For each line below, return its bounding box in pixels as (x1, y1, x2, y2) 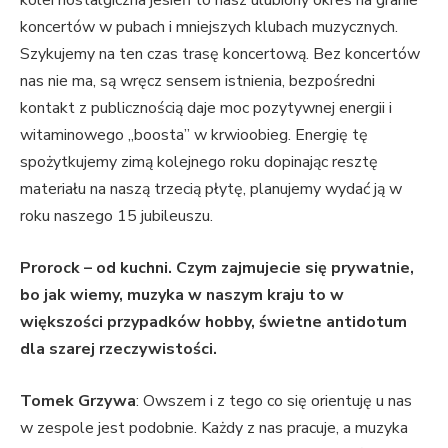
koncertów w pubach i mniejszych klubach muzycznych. (20, 16, 398, 39)
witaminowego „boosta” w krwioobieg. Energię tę (20, 124, 368, 147)
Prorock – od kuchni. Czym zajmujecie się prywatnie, (20, 256, 414, 279)
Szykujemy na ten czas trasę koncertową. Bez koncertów (20, 43, 420, 66)
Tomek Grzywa (20, 389, 136, 412)
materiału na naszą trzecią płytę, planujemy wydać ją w (20, 178, 402, 201)
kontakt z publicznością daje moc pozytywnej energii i (20, 97, 392, 120)
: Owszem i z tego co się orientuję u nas (136, 389, 412, 412)
